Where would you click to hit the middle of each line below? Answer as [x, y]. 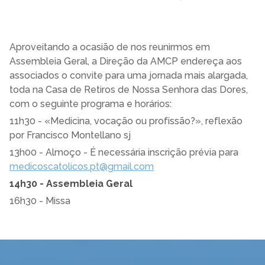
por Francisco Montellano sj [70, 135]
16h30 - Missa [41, 201]
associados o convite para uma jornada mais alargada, [129, 76]
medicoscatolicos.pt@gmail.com [82, 167]
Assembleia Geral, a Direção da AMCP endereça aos [126, 62]
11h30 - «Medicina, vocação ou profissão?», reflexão [126, 121]
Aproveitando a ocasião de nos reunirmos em [110, 47]
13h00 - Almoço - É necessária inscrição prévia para [124, 153]
